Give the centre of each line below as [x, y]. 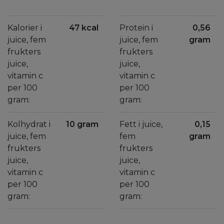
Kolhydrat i [29, 124]
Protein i [136, 28]
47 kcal [84, 28]
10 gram [82, 124]
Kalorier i [25, 28]
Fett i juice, [141, 124]
